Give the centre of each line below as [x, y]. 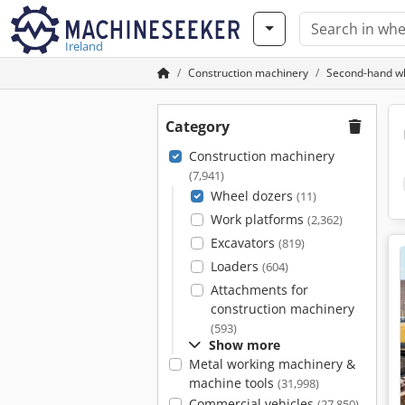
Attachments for [259, 290]
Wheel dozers [253, 196]
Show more [245, 345]
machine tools [233, 383]
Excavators [244, 243]
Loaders [236, 266]
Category [198, 127]
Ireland [84, 46]
